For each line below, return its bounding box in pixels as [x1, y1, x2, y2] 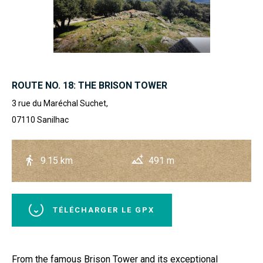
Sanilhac [37, 115, 69, 124]
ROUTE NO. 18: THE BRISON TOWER [12, 80, 167, 91]
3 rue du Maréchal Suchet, [12, 99, 108, 108]
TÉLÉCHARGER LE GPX [53, 205, 154, 214]
